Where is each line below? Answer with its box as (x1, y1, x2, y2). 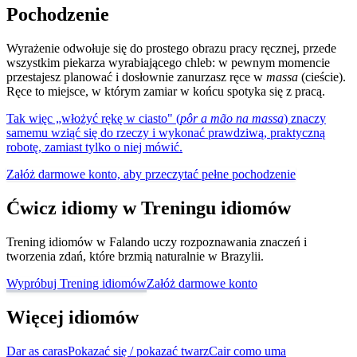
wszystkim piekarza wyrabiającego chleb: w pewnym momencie (6, 56, 330, 70)
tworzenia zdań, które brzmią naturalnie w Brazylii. (6, 249, 264, 264)
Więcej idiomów (6, 307, 139, 328)
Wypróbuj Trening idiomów (6, 277, 147, 291)
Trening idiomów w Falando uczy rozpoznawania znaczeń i (6, 235, 307, 249)
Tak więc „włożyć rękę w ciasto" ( (6, 112, 180, 126)
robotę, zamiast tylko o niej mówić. (6, 140, 182, 155)
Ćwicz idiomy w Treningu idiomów (6, 198, 291, 219)
